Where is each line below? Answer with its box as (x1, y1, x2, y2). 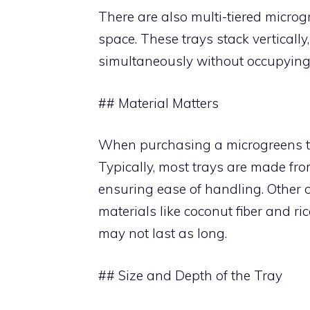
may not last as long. (98, 225, 227, 241)
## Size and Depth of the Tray (98, 266, 282, 284)
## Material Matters (98, 94, 219, 111)
